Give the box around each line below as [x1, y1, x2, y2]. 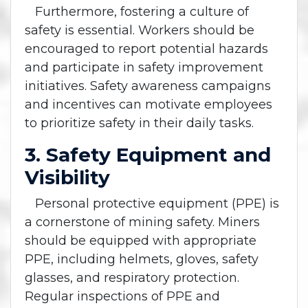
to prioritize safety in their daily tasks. [25, 115, 254, 131]
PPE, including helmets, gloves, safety [25, 252, 258, 267]
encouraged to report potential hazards [25, 41, 268, 57]
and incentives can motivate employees [25, 97, 272, 113]
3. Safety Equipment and [25, 143, 271, 167]
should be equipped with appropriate [25, 233, 256, 249]
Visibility [25, 166, 110, 190]
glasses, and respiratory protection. [25, 270, 239, 286]
